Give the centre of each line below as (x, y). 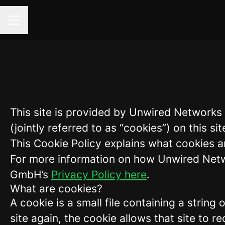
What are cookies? (56, 189)
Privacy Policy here (99, 175)
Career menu (32, 25)
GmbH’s (31, 175)
